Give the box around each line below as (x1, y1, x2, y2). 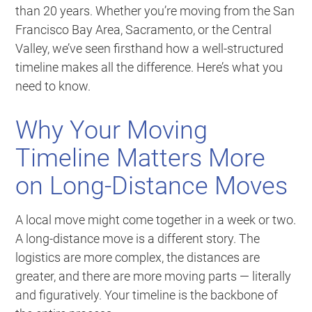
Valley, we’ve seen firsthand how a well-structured (15, 41, 284, 56)
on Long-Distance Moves (15, 171, 288, 201)
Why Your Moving (15, 116, 208, 146)
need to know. (15, 79, 91, 94)
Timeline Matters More (15, 143, 266, 173)
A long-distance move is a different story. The (15, 231, 260, 247)
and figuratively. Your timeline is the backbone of (15, 288, 279, 303)
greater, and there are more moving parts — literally (15, 269, 292, 284)
